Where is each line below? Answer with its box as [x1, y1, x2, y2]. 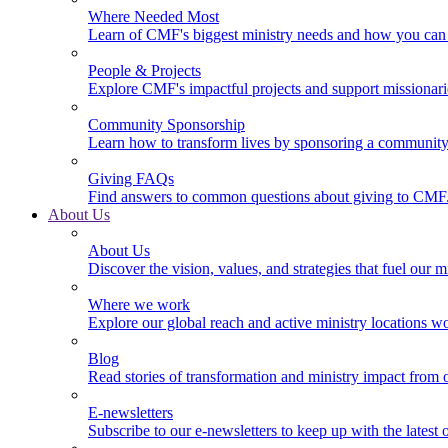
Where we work [88, 296, 190, 313]
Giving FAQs [88, 170, 174, 187]
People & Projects [88, 62, 201, 79]
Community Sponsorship [88, 116, 245, 133]
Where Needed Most [88, 8, 219, 25]
